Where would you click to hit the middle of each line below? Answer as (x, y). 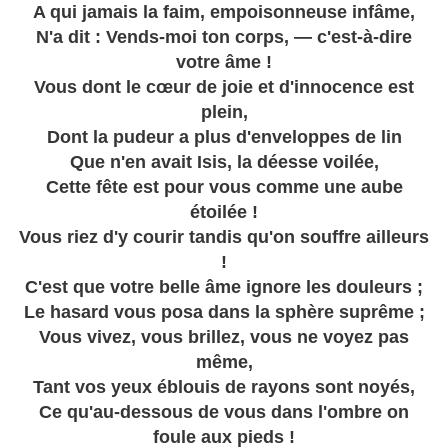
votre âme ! (224, 62)
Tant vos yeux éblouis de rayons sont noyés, (224, 387)
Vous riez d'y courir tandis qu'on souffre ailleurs (224, 237)
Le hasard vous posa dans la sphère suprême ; (224, 312)
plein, (224, 112)
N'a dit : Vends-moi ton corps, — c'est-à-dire (224, 37)
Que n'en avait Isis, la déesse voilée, (224, 162)
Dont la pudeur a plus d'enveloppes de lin (224, 137)
